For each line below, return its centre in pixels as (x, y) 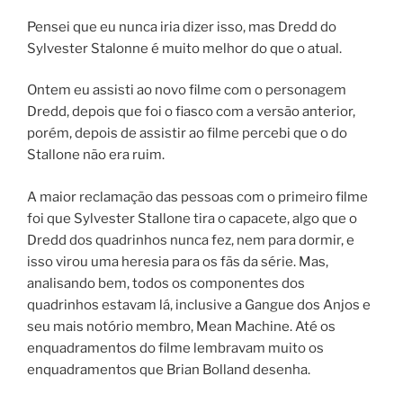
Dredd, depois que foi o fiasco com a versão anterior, (191, 112)
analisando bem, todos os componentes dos (166, 283)
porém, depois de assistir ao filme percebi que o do (187, 134)
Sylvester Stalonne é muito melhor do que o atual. (184, 48)
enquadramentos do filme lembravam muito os (175, 348)
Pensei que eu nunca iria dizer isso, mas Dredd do (182, 27)
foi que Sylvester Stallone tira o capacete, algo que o (192, 218)
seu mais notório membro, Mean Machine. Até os (181, 326)
